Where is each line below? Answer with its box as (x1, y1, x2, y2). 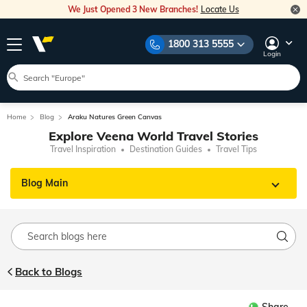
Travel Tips (216, 144, 257, 154)
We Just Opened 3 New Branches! (67, 4, 200, 14)
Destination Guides (130, 144, 202, 154)
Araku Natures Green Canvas (68, 112, 162, 121)
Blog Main (21, 177, 68, 189)
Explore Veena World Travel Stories (49, 128, 258, 144)
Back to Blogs (15, 265, 82, 278)
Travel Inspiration (50, 144, 116, 154)
